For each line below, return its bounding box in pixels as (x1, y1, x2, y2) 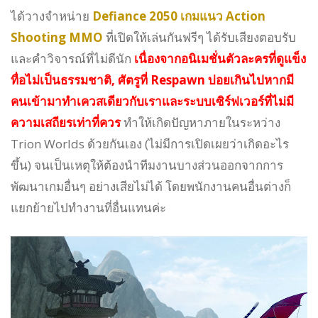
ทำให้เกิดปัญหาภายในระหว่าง (121, 114, 280, 131)
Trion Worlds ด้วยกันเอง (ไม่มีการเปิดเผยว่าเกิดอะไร (11, 136, 289, 153)
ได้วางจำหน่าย (11, 8, 92, 25)
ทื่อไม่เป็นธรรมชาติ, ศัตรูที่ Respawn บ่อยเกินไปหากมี (11, 72, 294, 89)
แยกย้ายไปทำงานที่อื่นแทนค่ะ (11, 199, 166, 216)
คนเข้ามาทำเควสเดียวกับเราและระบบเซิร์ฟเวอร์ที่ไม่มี (11, 93, 294, 110)
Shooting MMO (11, 29, 106, 46)
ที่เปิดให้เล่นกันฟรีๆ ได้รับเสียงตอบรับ (106, 29, 296, 46)
